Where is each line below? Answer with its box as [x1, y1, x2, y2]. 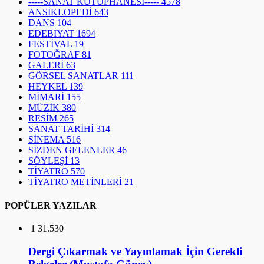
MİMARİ [28, 92, 67, 103]
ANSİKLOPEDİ [28, 7, 94, 18]
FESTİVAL [28, 39, 74, 49]
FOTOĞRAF [28, 49, 82, 60]
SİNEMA [28, 134, 67, 145]
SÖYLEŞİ [28, 156, 70, 166]
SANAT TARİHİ [28, 124, 96, 134]
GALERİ [28, 60, 66, 71]
